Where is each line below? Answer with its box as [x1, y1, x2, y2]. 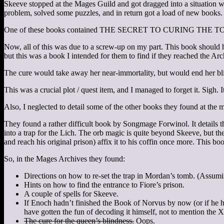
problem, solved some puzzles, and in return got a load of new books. [4, 8, 222, 17]
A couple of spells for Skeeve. [24, 189, 118, 198]
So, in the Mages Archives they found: [4, 154, 125, 163]
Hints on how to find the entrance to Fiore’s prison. [24, 180, 184, 189]
